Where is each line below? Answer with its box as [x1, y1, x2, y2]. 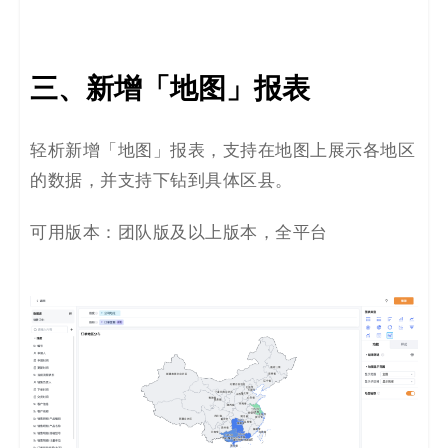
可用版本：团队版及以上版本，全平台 [30, 224, 328, 242]
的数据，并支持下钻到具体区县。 [30, 172, 293, 190]
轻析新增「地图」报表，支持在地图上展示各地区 [30, 142, 415, 160]
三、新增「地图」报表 [30, 71, 310, 107]
